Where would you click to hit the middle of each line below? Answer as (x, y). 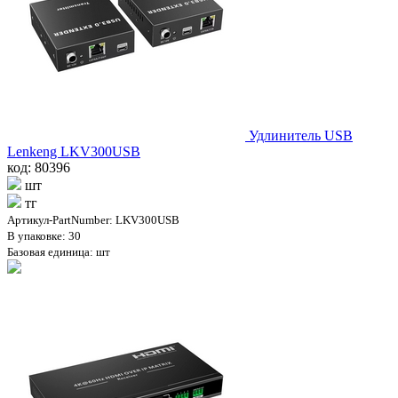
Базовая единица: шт (59, 251)
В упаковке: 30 (44, 235)
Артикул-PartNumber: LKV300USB (93, 219)
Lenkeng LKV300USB (74, 151)
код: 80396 (39, 167)
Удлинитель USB (301, 135)
